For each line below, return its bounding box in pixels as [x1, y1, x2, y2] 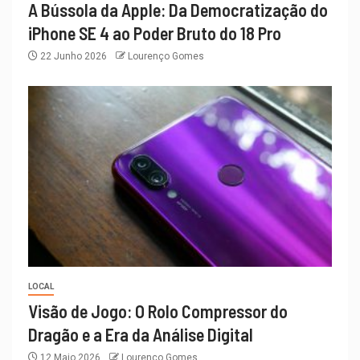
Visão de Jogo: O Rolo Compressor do [28, 301, 288, 322]
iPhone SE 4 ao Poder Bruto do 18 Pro [28, 22, 281, 44]
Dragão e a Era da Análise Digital [28, 324, 253, 346]
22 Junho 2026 [38, 51, 109, 63]
